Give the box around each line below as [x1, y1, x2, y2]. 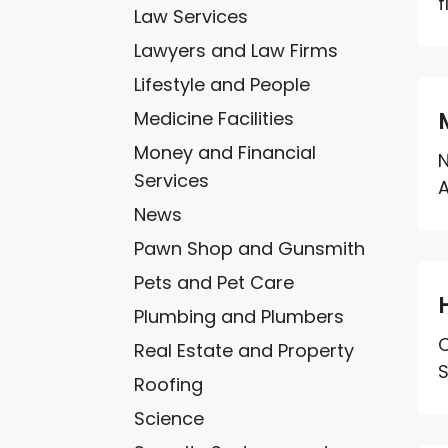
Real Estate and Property [134, 337, 355, 363]
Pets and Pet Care [134, 269, 295, 295]
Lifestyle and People [134, 71, 311, 97]
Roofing [134, 371, 204, 397]
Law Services [134, 3, 249, 29]
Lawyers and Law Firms [134, 37, 339, 63]
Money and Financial [134, 139, 317, 165]
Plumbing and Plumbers [134, 303, 345, 329]
